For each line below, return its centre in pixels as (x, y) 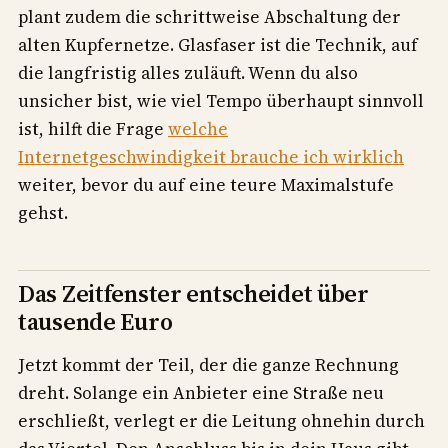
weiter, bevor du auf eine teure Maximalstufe (206, 184)
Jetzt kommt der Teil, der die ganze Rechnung (208, 364)
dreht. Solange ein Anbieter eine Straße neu (201, 392)
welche (198, 128)
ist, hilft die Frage (93, 128)
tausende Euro (95, 322)
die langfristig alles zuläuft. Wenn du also (188, 72)
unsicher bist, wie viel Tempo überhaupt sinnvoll (221, 100)
